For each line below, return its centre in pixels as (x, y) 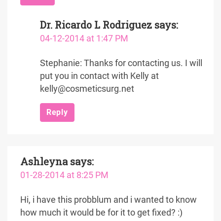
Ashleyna (44, 161)
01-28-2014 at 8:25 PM (64, 175)
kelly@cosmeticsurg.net (87, 89)
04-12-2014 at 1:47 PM (84, 38)
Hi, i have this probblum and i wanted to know (109, 200)
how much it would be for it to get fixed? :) (101, 213)
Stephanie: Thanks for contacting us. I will (121, 63)
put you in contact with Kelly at (99, 76)
